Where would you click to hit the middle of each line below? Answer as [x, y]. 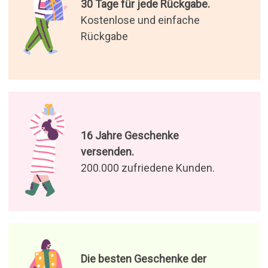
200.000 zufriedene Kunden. [147, 167]
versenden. [107, 151]
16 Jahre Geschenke [130, 135]
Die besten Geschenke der [143, 259]
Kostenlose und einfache [140, 20]
